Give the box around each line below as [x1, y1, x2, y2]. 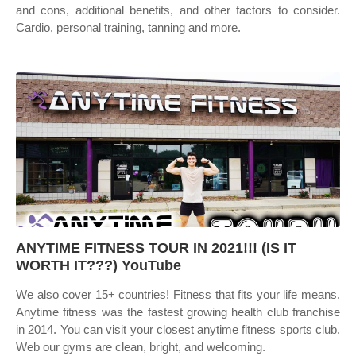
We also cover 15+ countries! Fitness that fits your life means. [16, 288, 340, 301]
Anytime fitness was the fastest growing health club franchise [16, 305, 340, 319]
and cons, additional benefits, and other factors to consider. [16, 3, 340, 17]
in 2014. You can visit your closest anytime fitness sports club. [16, 323, 340, 336]
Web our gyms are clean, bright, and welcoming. [16, 340, 265, 354]
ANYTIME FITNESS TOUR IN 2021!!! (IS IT [16, 240, 296, 256]
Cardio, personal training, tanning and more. [16, 21, 241, 34]
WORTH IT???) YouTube [16, 257, 181, 273]
